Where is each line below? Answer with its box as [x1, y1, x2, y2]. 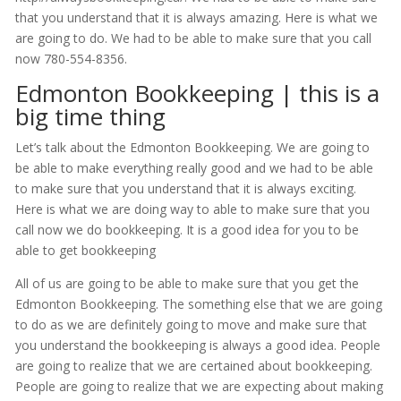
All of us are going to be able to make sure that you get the [14, 275, 359, 293]
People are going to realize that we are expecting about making [14, 378, 383, 396]
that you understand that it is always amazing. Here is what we [14, 9, 378, 27]
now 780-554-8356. [14, 50, 127, 68]
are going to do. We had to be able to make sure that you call [14, 30, 371, 47]
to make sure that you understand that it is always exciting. [14, 180, 356, 198]
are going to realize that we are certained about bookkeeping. [14, 357, 372, 375]
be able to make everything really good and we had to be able [14, 159, 373, 177]
